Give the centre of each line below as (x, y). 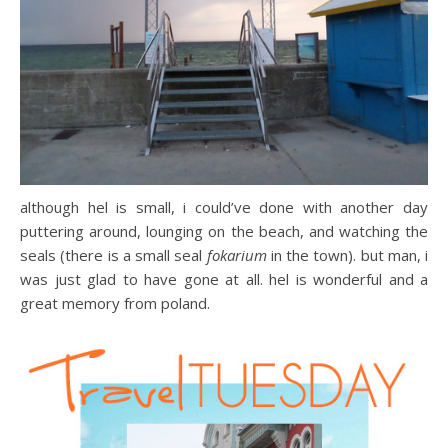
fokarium (236, 255)
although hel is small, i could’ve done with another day (224, 207)
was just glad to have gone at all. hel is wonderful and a (224, 279)
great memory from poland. (115, 303)
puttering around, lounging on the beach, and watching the (224, 231)
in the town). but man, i (347, 255)
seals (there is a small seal (113, 255)
